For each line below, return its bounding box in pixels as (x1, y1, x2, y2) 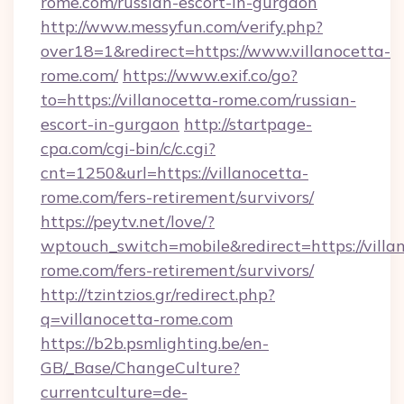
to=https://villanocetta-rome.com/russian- (41, 89, 356, 110)
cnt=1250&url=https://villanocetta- (41, 162, 308, 183)
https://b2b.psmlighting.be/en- (41, 333, 269, 353)
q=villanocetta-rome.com (41, 308, 233, 329)
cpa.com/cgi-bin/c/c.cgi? (41, 138, 216, 159)
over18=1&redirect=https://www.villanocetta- (41, 41, 390, 61)
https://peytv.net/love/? (41, 211, 215, 232)
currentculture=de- (41, 381, 188, 402)
